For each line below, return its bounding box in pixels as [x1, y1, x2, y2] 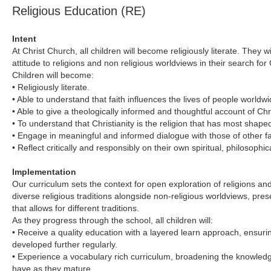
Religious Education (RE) [12, 4, 146, 18]
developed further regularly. [12, 240, 118, 249]
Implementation [12, 167, 77, 177]
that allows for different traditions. [12, 203, 140, 213]
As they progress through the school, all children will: [12, 215, 214, 225]
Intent [12, 34, 37, 44]
